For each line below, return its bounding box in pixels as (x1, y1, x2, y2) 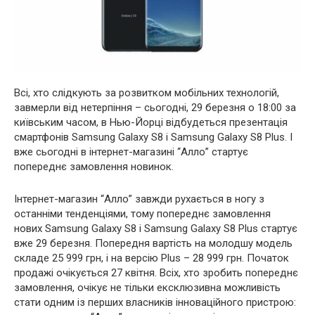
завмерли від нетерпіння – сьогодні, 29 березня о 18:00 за (14, 101, 296, 115)
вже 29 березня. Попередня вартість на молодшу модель (14, 237, 292, 250)
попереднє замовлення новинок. (14, 160, 174, 174)
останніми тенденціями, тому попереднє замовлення (14, 207, 271, 221)
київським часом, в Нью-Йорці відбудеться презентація (14, 116, 288, 129)
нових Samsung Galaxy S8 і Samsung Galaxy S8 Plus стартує (14, 222, 297, 236)
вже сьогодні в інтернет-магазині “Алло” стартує (14, 146, 248, 159)
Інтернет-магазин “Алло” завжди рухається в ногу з (14, 193, 264, 206)
